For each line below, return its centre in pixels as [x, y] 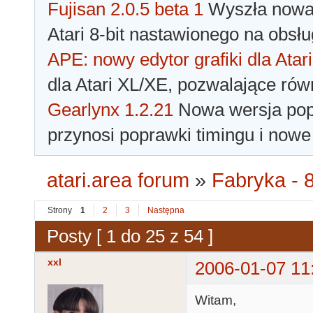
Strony [60, 211]
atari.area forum [118, 181]
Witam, [216, 300]
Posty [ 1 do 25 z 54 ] [130, 236]
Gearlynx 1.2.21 [110, 110]
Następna [166, 211]
